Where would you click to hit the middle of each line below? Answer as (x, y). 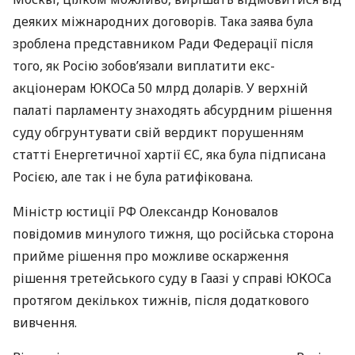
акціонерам (51, 88)
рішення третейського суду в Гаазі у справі (149, 278)
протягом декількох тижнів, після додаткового (161, 300)
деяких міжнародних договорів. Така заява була (163, 21)
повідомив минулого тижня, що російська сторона (173, 234)
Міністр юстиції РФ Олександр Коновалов (145, 212)
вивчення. (45, 323)
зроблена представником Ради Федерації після (163, 44)
